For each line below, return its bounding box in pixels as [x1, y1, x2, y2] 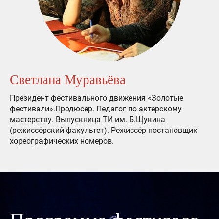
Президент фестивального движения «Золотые [10, 93, 183, 103]
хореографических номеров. [10, 136, 114, 146]
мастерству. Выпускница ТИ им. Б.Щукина [10, 114, 165, 124]
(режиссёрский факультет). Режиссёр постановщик [10, 125, 197, 135]
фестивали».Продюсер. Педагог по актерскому [10, 104, 182, 113]
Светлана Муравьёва [10, 70, 126, 88]
